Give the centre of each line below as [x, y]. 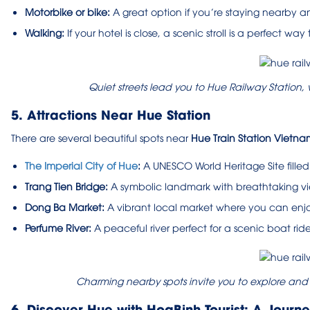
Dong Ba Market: [65, 206]
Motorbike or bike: [67, 12]
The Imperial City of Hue [81, 165]
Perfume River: [58, 227]
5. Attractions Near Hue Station [111, 113]
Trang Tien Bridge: [66, 185]
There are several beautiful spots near [101, 137]
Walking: [45, 33]
